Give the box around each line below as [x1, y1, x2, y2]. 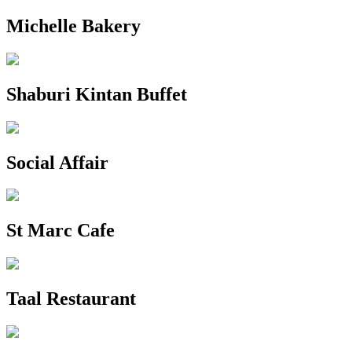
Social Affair [6, 152, 108, 173]
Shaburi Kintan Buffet [6, 83, 187, 104]
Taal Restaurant [6, 288, 136, 310]
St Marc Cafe [6, 220, 115, 241]
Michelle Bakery [6, 15, 141, 36]
